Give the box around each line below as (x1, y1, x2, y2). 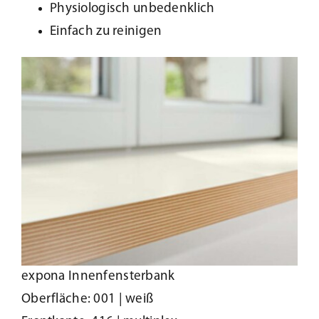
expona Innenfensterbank (21, 270, 175, 284)
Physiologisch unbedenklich (49, 2, 215, 16)
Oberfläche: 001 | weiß (21, 293, 154, 307)
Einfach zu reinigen (49, 25, 162, 39)
